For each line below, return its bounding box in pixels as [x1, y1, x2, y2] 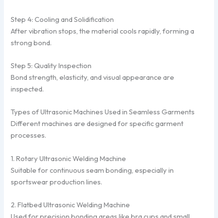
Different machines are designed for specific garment [11, 119, 184, 128]
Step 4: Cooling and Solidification [11, 14, 114, 24]
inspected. [11, 84, 44, 93]
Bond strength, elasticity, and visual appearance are [11, 73, 175, 82]
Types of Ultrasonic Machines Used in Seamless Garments [11, 107, 195, 117]
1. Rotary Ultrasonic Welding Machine [11, 153, 127, 163]
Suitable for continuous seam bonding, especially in [11, 165, 174, 175]
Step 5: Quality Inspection [11, 61, 92, 70]
